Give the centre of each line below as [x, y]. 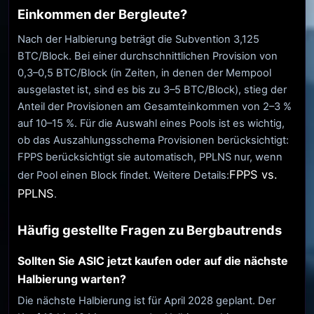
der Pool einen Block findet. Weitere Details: [123, 176]
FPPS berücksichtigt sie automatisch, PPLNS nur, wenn [150, 157]
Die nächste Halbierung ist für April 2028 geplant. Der [146, 300]
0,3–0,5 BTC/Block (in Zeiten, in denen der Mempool [144, 73]
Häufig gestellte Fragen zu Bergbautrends [150, 230]
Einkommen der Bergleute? [102, 14]
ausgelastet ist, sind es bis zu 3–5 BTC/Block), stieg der [152, 90]
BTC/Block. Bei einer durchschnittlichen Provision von [148, 56]
